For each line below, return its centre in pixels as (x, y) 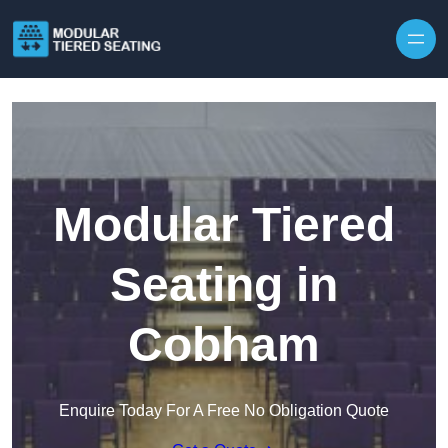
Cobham (224, 344)
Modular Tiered (224, 224)
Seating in (224, 284)
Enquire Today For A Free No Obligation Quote (224, 410)
